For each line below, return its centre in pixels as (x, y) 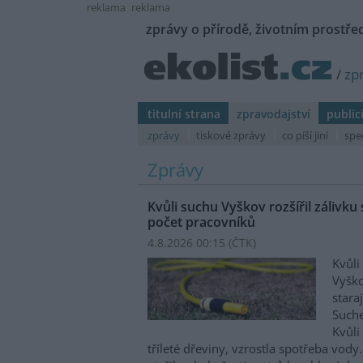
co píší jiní (305, 135)
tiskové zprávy (231, 135)
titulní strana (184, 114)
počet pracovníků (201, 222)
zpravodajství (273, 114)
